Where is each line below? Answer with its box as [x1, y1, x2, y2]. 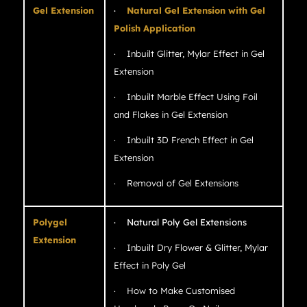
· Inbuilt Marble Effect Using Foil [113, 91, 258, 103]
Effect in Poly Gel [113, 260, 186, 271]
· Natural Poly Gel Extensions [113, 217, 247, 228]
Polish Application [113, 23, 195, 34]
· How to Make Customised [113, 285, 235, 297]
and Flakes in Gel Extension [113, 109, 228, 121]
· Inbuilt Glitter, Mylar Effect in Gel [113, 48, 265, 60]
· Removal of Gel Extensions [113, 177, 238, 189]
